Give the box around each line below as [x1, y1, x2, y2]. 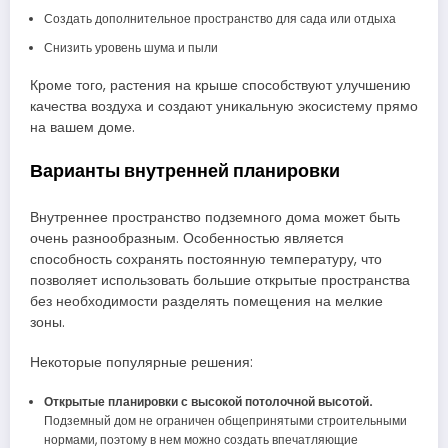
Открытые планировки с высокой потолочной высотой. [43, 392, 373, 410]
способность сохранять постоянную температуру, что [30, 249, 382, 269]
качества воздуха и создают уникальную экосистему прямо [30, 96, 418, 116]
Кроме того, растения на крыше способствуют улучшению [30, 75, 411, 95]
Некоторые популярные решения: [30, 352, 253, 372]
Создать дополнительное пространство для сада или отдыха [43, 9, 396, 27]
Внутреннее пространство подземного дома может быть [30, 207, 400, 227]
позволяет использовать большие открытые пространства [30, 270, 410, 290]
